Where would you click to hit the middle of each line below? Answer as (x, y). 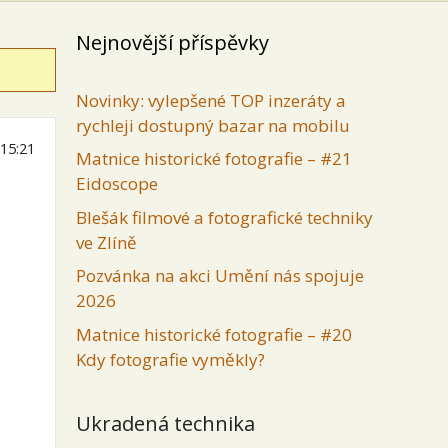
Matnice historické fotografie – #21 (214, 158)
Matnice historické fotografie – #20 (214, 334)
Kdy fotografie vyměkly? (170, 359)
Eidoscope (117, 183)
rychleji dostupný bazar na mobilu (213, 125)
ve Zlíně (106, 242)
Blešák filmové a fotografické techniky (224, 217)
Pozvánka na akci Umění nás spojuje (220, 275)
